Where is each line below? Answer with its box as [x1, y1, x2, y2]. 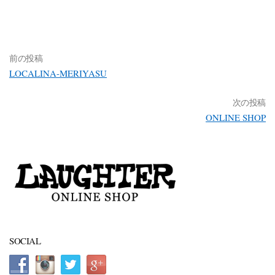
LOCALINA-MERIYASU [9, 66, 107, 79]
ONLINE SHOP [206, 110, 266, 123]
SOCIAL [9, 234, 41, 247]
